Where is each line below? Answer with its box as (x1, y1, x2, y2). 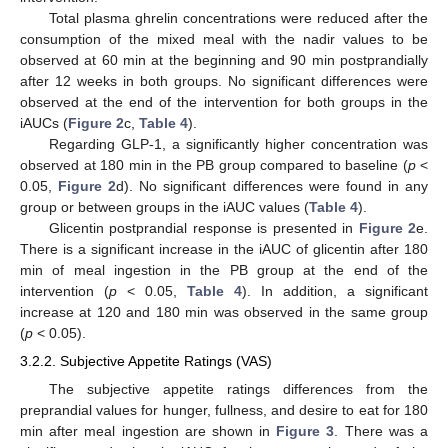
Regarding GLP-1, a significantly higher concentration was (48, 136, 428, 153)
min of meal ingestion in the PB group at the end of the (20, 262, 428, 279)
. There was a (334, 422, 429, 439)
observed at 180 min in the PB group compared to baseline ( (20, 157, 408, 174)
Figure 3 (276, 422, 335, 439)
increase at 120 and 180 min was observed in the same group (20, 304, 428, 321)
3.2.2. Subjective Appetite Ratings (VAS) (20, 353, 272, 370)
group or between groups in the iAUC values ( (20, 199, 309, 216)
